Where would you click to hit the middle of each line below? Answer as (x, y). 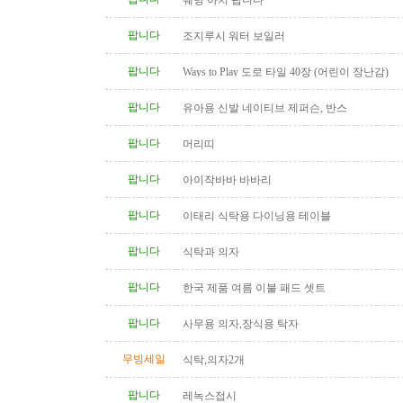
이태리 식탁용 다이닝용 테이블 (257, 216)
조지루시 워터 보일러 (234, 36)
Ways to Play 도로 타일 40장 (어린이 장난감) (286, 72)
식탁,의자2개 (214, 360)
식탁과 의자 (211, 252)
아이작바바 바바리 (227, 180)
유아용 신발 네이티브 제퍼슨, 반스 (265, 108)
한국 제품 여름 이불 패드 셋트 (254, 288)
